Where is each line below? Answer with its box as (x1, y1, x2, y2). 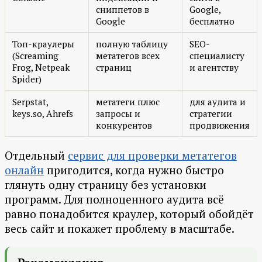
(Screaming (12, 50, 58, 62)
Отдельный (5, 148, 68, 163)
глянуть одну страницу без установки (5, 177, 206, 192)
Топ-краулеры (12, 38, 74, 50)
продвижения (189, 119, 250, 132)
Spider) (12, 73, 42, 85)
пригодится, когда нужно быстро (44, 163, 224, 178)
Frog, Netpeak (12, 61, 70, 74)
